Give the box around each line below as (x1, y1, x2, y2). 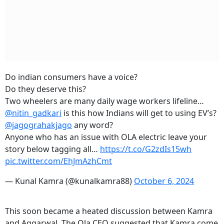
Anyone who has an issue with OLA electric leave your (5, 131, 207, 143)
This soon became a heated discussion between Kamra (5, 205, 212, 217)
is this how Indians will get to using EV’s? (61, 107, 216, 119)
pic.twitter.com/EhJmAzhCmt (5, 155, 112, 167)
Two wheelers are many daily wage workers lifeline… (5, 95, 204, 107)
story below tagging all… (5, 143, 100, 155)
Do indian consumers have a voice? (5, 71, 137, 83)
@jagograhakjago (5, 119, 72, 131)
